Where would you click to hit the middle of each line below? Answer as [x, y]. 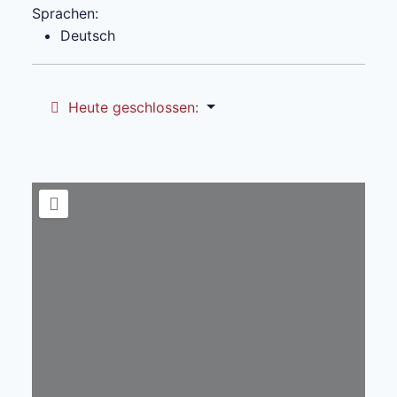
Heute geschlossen [132, 107]
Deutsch [88, 35]
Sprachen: [65, 13]
